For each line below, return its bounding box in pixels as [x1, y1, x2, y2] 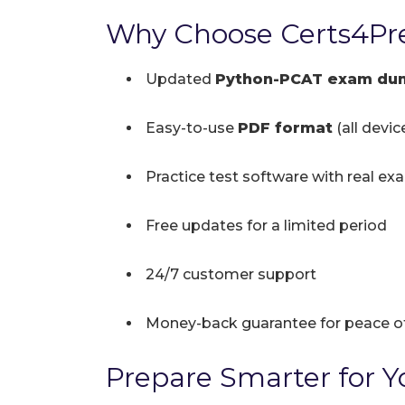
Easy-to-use [142, 119, 238, 137]
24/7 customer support [142, 266, 316, 284]
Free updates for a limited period [142, 217, 387, 235]
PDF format [238, 119, 333, 137]
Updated [142, 71, 215, 89]
